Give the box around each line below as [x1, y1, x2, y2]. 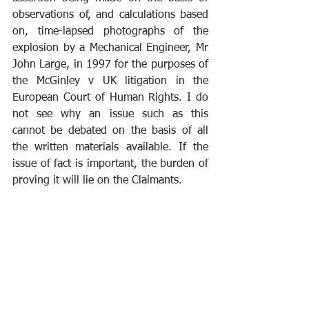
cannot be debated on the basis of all [12, 125, 208, 137]
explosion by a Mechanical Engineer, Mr [12, 42, 208, 54]
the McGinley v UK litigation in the [12, 75, 208, 87]
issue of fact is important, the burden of [12, 158, 208, 170]
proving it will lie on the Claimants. [12, 175, 182, 186]
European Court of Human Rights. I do [12, 92, 208, 103]
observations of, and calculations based [12, 9, 208, 21]
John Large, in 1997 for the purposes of [12, 59, 208, 70]
